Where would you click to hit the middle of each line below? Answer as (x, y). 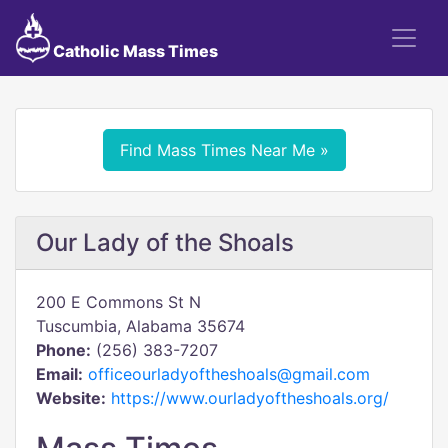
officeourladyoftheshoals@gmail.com (229, 374)
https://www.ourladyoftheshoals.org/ (250, 398)
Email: (59, 374)
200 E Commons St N (118, 302)
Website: (71, 398)
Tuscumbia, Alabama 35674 (140, 326)
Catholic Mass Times (133, 51)
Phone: (63, 350)
